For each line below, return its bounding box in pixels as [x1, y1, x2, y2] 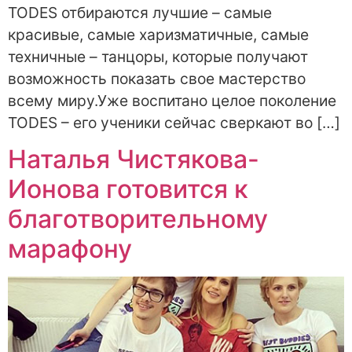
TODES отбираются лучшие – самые [8, 2, 272, 22]
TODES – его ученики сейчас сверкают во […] [8, 112, 340, 132]
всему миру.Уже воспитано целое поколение [8, 90, 336, 110]
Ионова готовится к [8, 173, 248, 204]
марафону [8, 233, 132, 264]
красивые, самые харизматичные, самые [8, 24, 309, 44]
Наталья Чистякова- [8, 143, 259, 174]
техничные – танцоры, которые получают [8, 46, 308, 66]
